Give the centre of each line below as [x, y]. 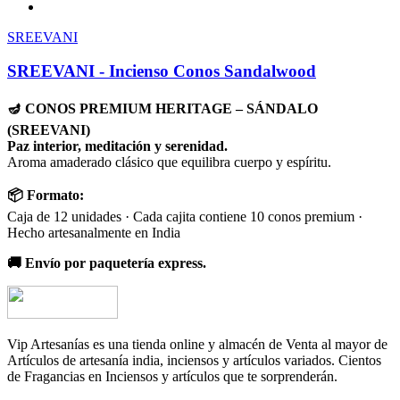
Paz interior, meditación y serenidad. [117, 146]
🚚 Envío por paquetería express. [107, 263]
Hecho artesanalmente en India [94, 233]
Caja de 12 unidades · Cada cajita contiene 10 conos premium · [185, 217]
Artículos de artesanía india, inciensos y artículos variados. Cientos [194, 361]
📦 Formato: [46, 196]
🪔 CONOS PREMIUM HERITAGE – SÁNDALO [162, 109]
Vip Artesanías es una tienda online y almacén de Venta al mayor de [197, 345]
